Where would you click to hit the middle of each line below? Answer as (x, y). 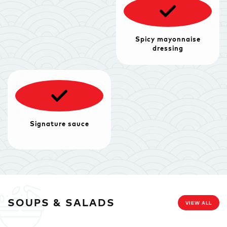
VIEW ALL (198, 203)
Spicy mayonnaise (168, 39)
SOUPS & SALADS (61, 202)
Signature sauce (59, 123)
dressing (168, 48)
